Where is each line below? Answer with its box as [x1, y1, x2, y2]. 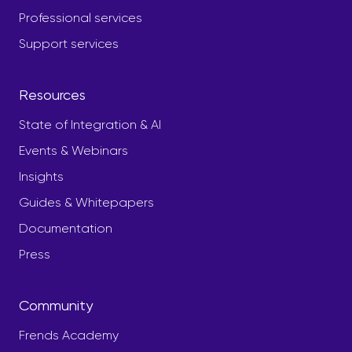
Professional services [19, 9, 142, 25]
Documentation [19, 220, 112, 236]
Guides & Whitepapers [19, 194, 154, 210]
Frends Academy [19, 327, 119, 343]
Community [19, 296, 93, 313]
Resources [19, 86, 86, 103]
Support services [19, 35, 119, 51]
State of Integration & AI [19, 116, 161, 132]
